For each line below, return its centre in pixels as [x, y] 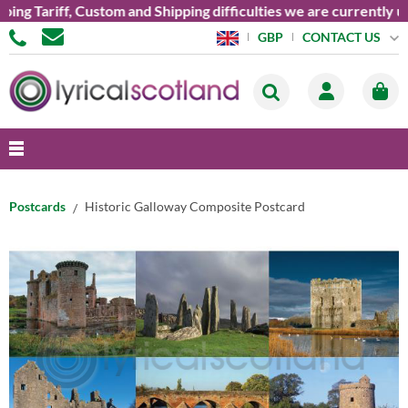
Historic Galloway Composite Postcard [195, 206]
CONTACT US [341, 36]
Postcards [37, 206]
